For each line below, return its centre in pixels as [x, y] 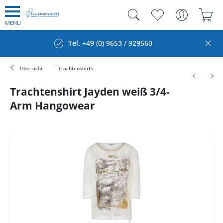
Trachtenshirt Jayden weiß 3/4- [90, 92]
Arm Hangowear [53, 106]
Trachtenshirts [76, 68]
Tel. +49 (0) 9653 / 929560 [110, 43]
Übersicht [31, 68]
